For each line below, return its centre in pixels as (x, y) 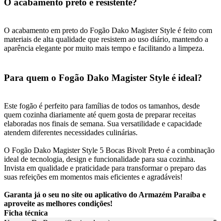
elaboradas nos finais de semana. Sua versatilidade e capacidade (103, 124)
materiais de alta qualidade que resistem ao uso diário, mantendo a (106, 39)
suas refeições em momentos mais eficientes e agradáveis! (93, 177)
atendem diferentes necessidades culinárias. (71, 133)
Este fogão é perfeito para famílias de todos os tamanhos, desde (102, 106)
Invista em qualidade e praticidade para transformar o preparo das (105, 168)
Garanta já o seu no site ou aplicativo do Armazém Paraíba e (105, 195)
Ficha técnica (26, 213)
